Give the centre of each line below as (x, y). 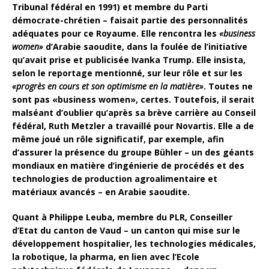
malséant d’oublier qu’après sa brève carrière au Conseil (134, 112)
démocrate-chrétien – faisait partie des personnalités (130, 20)
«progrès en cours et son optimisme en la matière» (108, 86)
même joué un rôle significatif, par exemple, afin (118, 139)
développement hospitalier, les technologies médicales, (134, 243)
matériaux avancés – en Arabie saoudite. (101, 192)
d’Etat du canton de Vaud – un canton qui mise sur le (126, 230)
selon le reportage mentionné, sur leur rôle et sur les (127, 73)
